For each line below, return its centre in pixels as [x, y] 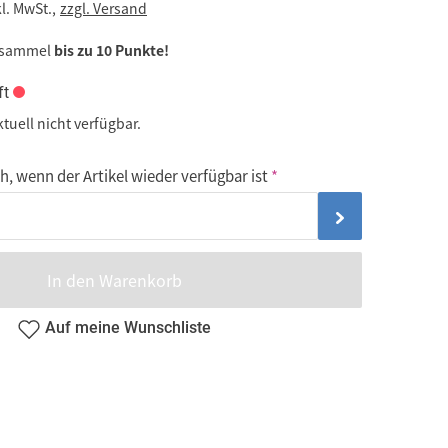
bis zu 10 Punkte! [111, 50]
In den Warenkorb [114, 280]
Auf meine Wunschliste [128, 328]
